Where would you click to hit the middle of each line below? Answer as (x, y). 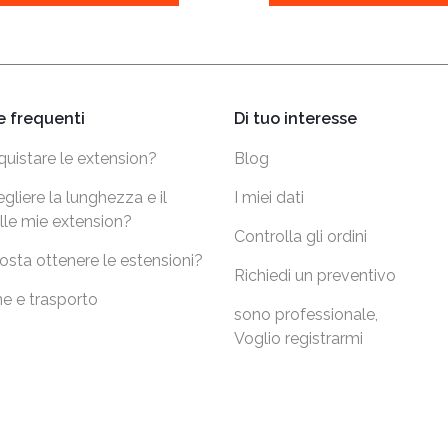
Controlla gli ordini (300, 237)
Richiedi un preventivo (315, 276)
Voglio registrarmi (298, 339)
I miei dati (269, 198)
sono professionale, (306, 315)
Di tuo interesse (295, 119)
